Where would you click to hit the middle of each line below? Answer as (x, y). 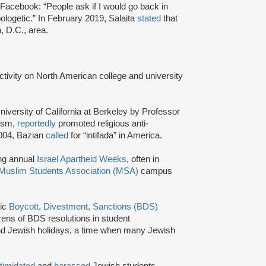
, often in (143, 159)
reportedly (37, 123)
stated (149, 18)
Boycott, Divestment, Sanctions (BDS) (83, 206)
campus (155, 171)
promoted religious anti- (102, 123)
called (57, 135)
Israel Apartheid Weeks (82, 159)
